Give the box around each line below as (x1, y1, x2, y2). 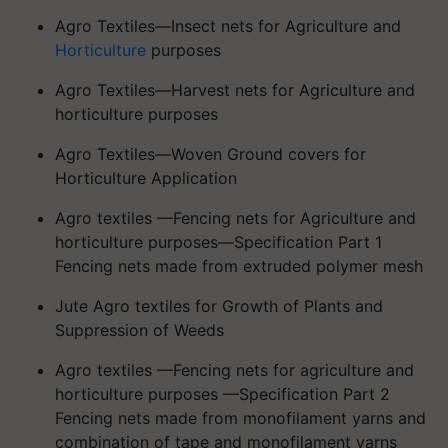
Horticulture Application (55, 168, 237, 188)
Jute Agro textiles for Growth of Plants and (55, 296, 383, 316)
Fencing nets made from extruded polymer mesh (55, 256, 423, 276)
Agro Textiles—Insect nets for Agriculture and (55, 16, 401, 36)
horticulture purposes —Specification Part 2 (55, 384, 390, 404)
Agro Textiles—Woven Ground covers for (55, 144, 366, 164)
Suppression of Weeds (55, 320, 224, 340)
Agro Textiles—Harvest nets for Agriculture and (55, 80, 415, 100)
